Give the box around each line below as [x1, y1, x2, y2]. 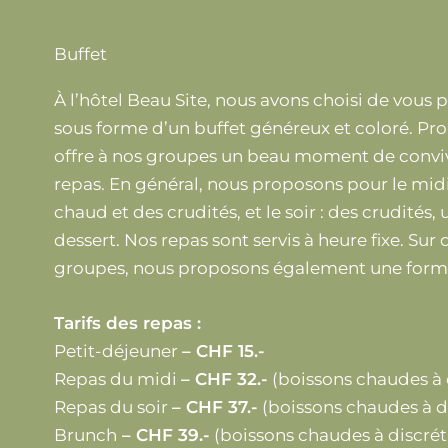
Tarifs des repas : [53, 313, 201, 334]
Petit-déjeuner [53, 341, 182, 362]
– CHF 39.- [116, 425, 210, 446]
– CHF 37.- [171, 397, 258, 418]
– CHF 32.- [180, 369, 268, 390]
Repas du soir [53, 397, 172, 418]
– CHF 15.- [181, 341, 265, 362]
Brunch [53, 425, 117, 446]
